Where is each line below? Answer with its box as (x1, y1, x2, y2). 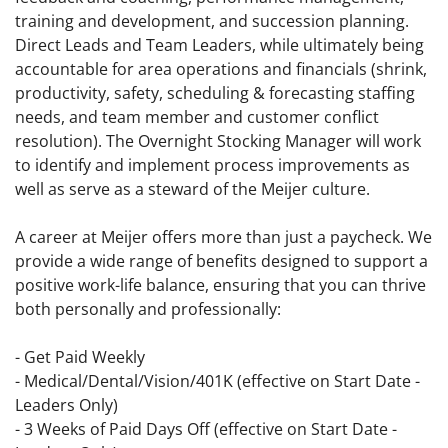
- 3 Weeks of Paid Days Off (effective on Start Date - (15, 418, 397, 441)
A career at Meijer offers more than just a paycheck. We (15, 226, 432, 249)
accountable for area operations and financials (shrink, (15, 58, 427, 81)
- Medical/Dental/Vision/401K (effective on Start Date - (15, 370, 420, 393)
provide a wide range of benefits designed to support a (15, 250, 428, 273)
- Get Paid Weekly (15, 346, 145, 369)
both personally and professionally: (15, 298, 281, 321)
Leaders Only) (15, 394, 118, 417)
